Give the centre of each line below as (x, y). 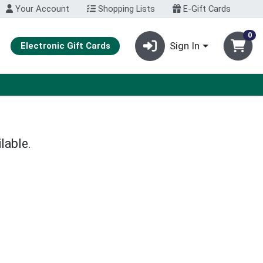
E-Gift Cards (206, 9)
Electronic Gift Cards (65, 46)
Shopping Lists (125, 9)
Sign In (185, 45)
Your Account (41, 9)
